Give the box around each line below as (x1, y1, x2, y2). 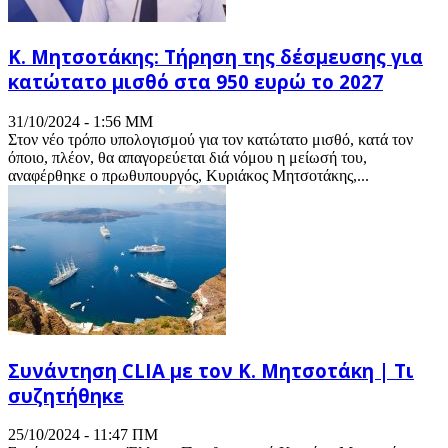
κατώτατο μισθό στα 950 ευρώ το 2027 (8, 69, 383, 95)
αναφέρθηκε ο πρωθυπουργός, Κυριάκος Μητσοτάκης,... (8, 166, 369, 184)
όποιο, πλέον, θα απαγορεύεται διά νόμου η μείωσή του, (8, 148, 367, 166)
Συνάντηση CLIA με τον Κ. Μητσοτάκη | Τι (8, 357, 414, 383)
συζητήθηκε (8, 382, 124, 408)
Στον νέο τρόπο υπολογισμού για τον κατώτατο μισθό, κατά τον (8, 130, 413, 148)
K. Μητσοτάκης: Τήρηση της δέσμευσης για (8, 44, 423, 70)
